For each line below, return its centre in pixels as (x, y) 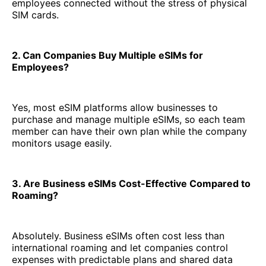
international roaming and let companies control (120, 248)
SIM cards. (35, 15)
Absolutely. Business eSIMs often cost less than (118, 236)
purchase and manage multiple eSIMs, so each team (129, 120)
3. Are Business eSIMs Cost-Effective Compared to (131, 184)
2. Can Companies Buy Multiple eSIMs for (107, 56)
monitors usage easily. (62, 143)
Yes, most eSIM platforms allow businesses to (115, 108)
